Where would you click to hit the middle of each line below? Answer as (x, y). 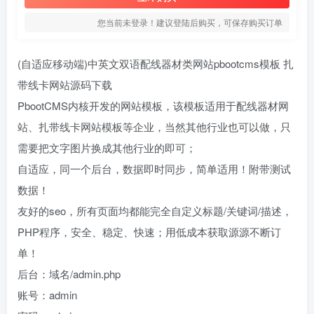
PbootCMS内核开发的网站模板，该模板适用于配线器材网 (153, 105)
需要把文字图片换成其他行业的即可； (107, 148)
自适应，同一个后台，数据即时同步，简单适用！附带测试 (154, 169)
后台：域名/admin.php (69, 274)
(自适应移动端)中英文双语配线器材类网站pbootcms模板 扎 (156, 63)
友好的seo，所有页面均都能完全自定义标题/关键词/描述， (155, 211)
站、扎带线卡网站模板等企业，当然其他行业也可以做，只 (154, 127)
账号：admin (47, 295)
